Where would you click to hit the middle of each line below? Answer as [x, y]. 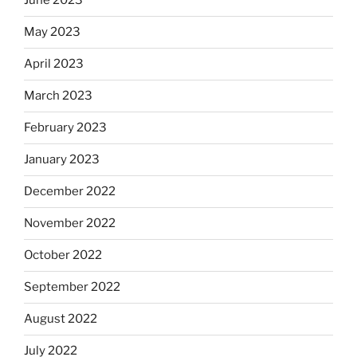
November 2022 [70, 224]
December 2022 [70, 192]
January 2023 [62, 160]
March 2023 [58, 96]
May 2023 [52, 32]
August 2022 [61, 319]
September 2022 [72, 287]
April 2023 [54, 64]
